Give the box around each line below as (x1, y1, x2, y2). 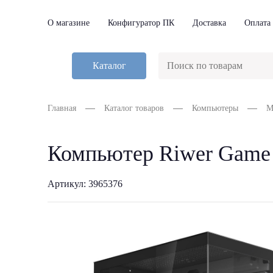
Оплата (244, 18, 271, 27)
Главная (48, 104, 76, 113)
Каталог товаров (104, 104, 164, 113)
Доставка (193, 18, 226, 27)
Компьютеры (192, 104, 238, 113)
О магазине (48, 18, 90, 27)
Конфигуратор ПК (108, 18, 174, 27)
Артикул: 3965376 (48, 179, 122, 189)
